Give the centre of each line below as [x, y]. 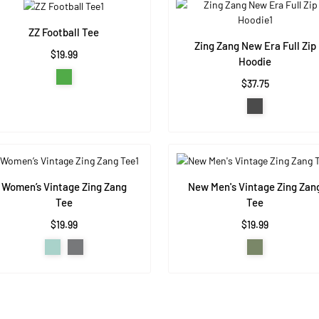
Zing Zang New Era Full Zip [255, 46]
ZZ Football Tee [64, 32]
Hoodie [255, 62]
